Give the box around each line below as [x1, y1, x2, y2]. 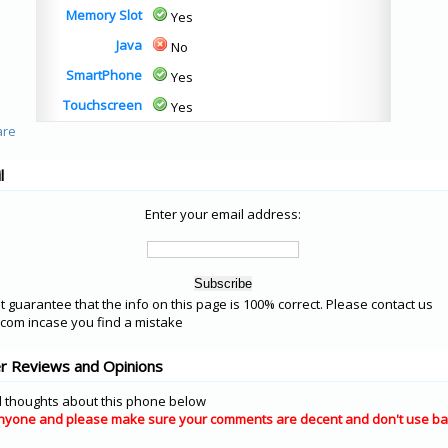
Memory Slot [66, 6, 142, 24]
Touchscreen [63, 96, 142, 114]
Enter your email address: [145, 205, 301, 223]
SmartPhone [66, 66, 142, 84]
